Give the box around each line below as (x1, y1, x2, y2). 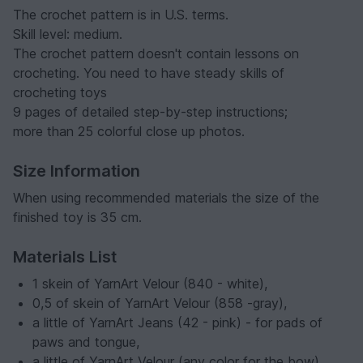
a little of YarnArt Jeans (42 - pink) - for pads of (32, 314, 322, 331)
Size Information (13, 161, 140, 181)
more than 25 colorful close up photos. (13, 123, 245, 140)
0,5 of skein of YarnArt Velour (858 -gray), (32, 295, 287, 312)
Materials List (13, 247, 117, 267)
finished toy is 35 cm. (13, 209, 142, 226)
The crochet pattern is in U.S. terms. (13, 6, 228, 23)
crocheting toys (13, 84, 107, 101)
